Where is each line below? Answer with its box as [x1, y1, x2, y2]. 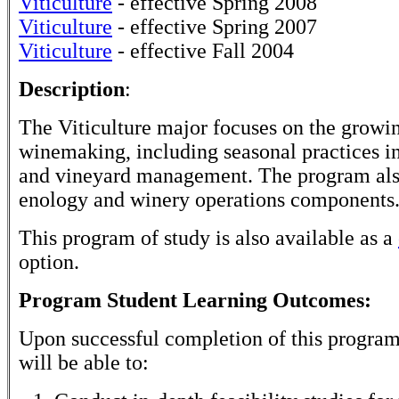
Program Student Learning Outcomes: [19, 289, 371, 312]
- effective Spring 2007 [112, 15, 317, 38]
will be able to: [19, 351, 149, 374]
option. [19, 250, 79, 273]
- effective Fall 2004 [112, 39, 294, 62]
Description [19, 77, 125, 101]
